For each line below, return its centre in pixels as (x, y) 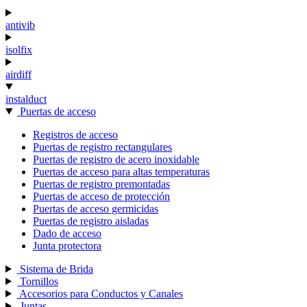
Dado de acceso (67, 233)
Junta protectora (67, 245)
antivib (20, 25)
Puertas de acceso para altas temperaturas (121, 171)
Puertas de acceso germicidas (96, 208)
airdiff (19, 74)
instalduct (26, 99)
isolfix (19, 49)
